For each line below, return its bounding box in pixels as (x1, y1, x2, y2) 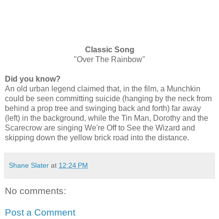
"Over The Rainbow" (74, 55, 145, 64)
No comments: (5, 186, 66, 197)
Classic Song (85, 45, 134, 54)
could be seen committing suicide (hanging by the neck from (5, 94, 212, 103)
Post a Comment (5, 207, 75, 218)
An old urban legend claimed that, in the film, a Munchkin (5, 85, 200, 93)
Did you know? (5, 75, 61, 84)
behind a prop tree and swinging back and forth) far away (5, 104, 201, 113)
